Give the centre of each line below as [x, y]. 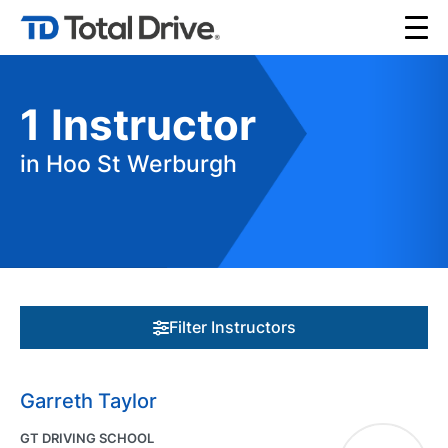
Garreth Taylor [88, 401]
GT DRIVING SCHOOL [87, 438]
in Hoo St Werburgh [128, 164]
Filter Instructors [232, 327]
